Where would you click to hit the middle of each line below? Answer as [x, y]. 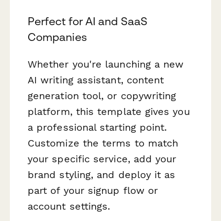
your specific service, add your [102, 159]
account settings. [69, 206]
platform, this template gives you [109, 112]
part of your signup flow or [93, 191]
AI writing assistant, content [96, 80]
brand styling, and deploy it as [102, 175]
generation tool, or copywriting [102, 96]
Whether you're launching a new [106, 64]
